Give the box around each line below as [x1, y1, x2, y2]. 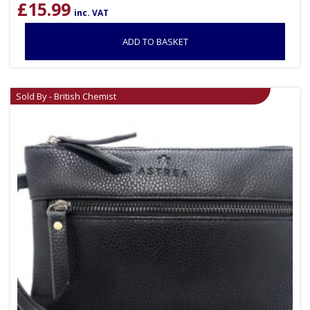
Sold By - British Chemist [16, 90, 116, 103]
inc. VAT [74, 7, 109, 19]
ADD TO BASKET [122, 35, 188, 48]
